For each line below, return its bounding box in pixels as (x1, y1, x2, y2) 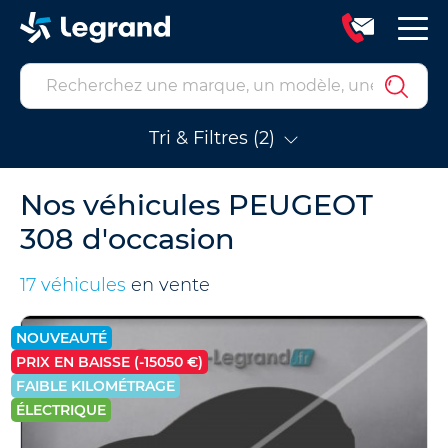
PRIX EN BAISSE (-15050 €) (16, 353, 203, 371)
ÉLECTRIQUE (16, 401, 106, 419)
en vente (126, 274, 210, 296)
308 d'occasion (20, 221, 235, 256)
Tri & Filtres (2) (149, 127, 275, 149)
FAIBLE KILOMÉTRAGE (16, 377, 175, 395)
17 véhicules (20, 274, 126, 296)
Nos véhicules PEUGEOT (20, 187, 373, 222)
